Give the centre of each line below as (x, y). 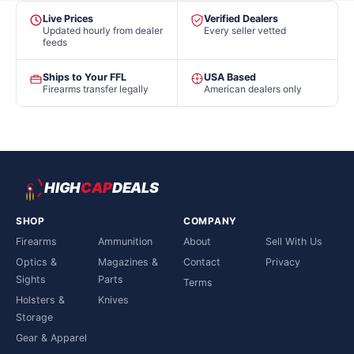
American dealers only (253, 89)
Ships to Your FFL (85, 77)
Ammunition (125, 241)
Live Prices (68, 19)
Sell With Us (294, 241)
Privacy (283, 262)
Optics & (36, 262)
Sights (31, 279)
